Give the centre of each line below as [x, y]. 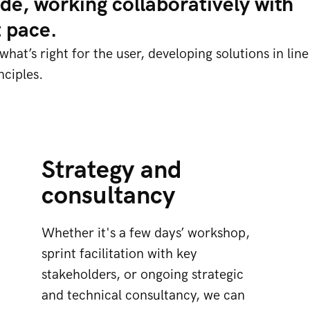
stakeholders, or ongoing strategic [143, 275]
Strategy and [112, 171]
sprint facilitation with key [119, 254]
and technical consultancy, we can [143, 295]
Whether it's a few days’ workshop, [146, 233]
